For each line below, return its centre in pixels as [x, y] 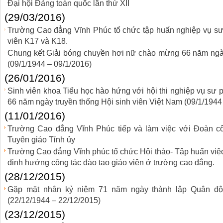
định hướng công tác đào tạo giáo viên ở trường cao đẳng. [111, 163]
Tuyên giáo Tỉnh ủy [41, 140]
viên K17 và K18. [38, 41]
